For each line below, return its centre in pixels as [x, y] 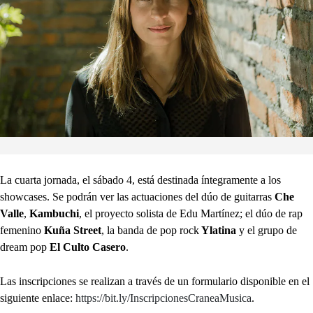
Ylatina [218, 230]
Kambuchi [54, 213]
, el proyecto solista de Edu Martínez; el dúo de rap [191, 213]
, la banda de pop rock [150, 230]
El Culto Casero [88, 247]
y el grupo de [267, 230]
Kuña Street [73, 230]
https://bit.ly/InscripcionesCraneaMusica [163, 298]
